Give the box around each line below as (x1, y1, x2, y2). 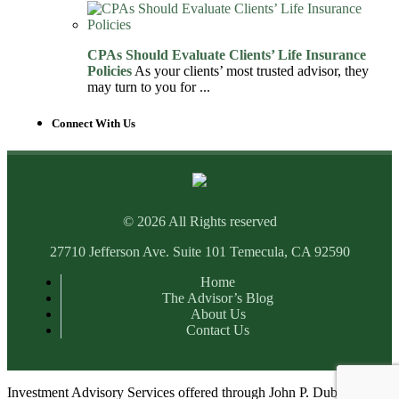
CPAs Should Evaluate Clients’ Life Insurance (87, 46, 366, 62)
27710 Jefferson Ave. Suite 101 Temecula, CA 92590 (49, 244, 350, 260)
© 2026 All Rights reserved (122, 214, 277, 230)
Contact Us (186, 322, 249, 338)
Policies (87, 62, 132, 78)
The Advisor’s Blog (162, 290, 273, 306)
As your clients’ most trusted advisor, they (132, 62, 369, 78)
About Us (190, 306, 246, 322)
